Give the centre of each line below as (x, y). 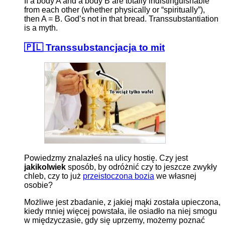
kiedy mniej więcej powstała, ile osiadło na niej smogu (121, 211)
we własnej (175, 176)
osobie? (38, 185)
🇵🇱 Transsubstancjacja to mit (94, 47)
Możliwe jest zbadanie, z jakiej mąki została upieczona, (122, 202)
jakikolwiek (45, 167)
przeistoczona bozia (119, 176)
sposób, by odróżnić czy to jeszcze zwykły (141, 167)
